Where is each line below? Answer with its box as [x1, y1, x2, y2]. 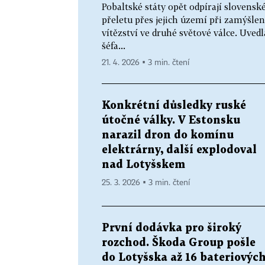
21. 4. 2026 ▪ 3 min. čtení [102, 58, 189, 67]
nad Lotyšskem [102, 159, 185, 170]
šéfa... [102, 40, 125, 51]
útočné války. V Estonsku [102, 115, 240, 125]
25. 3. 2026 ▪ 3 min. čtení [102, 178, 190, 187]
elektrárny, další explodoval [102, 144, 257, 155]
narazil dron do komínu [102, 130, 234, 140]
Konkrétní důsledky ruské [102, 100, 246, 111]
